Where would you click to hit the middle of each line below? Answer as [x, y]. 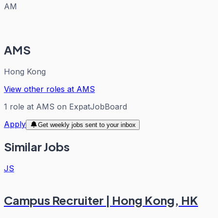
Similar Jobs [37, 147]
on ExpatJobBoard [91, 106]
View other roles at [40, 89]
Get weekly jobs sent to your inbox [87, 125]
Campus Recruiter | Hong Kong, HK [101, 200]
